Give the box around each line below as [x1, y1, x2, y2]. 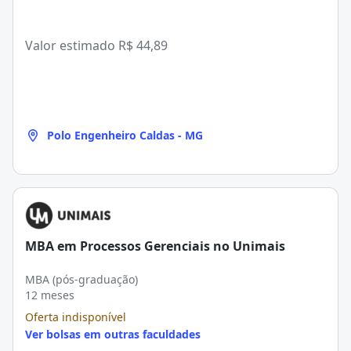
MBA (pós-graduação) [25, 272, 138, 287]
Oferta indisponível [25, 309, 126, 324]
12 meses [25, 288, 74, 302]
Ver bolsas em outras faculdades [25, 327, 201, 342]
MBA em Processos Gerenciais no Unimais [25, 237, 285, 255]
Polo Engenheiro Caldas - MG [47, 128, 203, 143]
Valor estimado [25, 37, 118, 54]
